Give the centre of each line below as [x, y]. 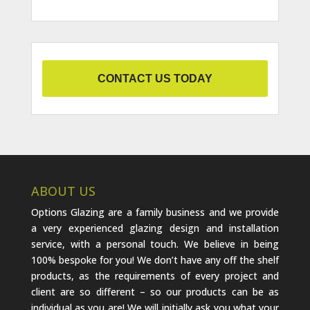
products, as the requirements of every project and [155, 275]
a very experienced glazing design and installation [155, 228]
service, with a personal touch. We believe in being [155, 244]
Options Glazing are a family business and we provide [155, 212]
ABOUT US [63, 191]
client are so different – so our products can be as [155, 291]
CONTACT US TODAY [155, 78]
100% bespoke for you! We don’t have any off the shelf [155, 259]
